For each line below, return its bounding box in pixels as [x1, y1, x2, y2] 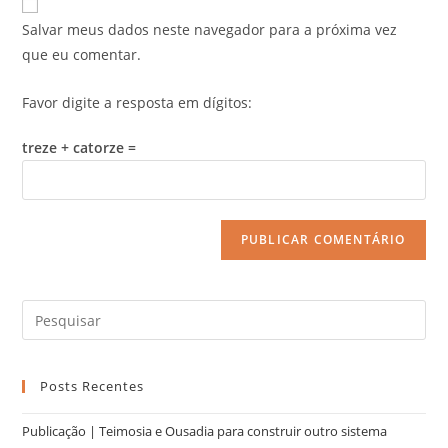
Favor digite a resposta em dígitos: [22, 93, 253, 113]
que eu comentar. [22, 45, 142, 65]
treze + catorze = [22, 138, 137, 158]
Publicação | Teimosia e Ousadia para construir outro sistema [22, 422, 388, 441]
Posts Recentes [40, 377, 145, 396]
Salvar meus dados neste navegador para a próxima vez [22, 20, 398, 40]
